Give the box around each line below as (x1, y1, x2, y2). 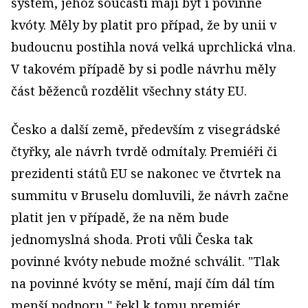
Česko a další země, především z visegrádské (11, 121, 280, 137)
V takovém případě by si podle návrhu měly (11, 60, 276, 77)
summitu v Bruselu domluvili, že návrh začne (11, 187, 289, 203)
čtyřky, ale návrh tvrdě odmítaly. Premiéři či (11, 143, 277, 159)
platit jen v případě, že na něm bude (11, 209, 229, 225)
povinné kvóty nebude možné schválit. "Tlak (11, 253, 280, 269)
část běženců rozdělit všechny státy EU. (11, 82, 247, 99)
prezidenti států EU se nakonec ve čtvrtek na (11, 165, 281, 181)
